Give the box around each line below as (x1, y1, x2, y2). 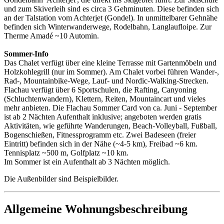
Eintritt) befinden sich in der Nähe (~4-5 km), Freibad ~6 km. (4, 139, 197, 148)
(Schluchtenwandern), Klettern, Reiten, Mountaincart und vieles (4, 94, 205, 103)
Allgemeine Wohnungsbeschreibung (4, 202, 187, 215)
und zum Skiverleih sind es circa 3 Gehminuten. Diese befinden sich (4, 4, 219, 13)
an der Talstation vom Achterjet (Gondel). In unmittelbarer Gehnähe (4, 13, 217, 22)
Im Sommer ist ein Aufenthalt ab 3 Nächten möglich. (4, 157, 170, 166)
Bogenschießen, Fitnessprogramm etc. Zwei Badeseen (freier (4, 130, 196, 139)
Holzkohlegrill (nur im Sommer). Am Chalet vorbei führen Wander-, (4, 67, 219, 76)
